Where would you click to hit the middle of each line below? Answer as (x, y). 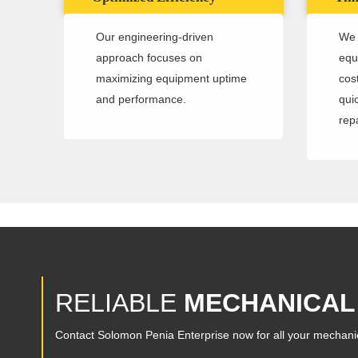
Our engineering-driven (155, 37)
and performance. (141, 99)
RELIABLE (119, 303)
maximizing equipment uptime (171, 79)
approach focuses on (149, 58)
